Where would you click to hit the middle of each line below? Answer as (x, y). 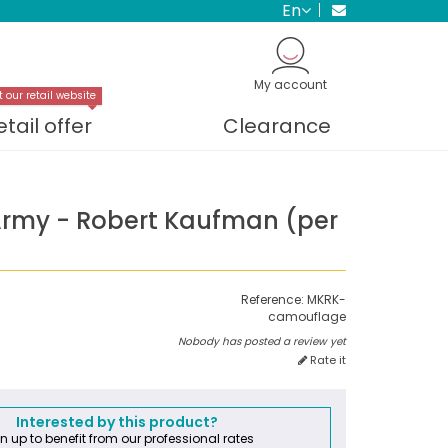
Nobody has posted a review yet (261, 341)
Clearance (277, 125)
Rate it (326, 359)
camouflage (306, 316)
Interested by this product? (117, 421)
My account (290, 84)
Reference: (272, 299)
